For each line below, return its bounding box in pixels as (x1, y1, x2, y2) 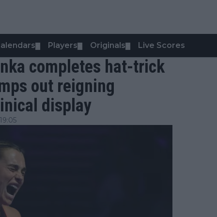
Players (48, 41, 77, 50)
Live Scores (138, 41, 185, 50)
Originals (90, 41, 125, 50)
